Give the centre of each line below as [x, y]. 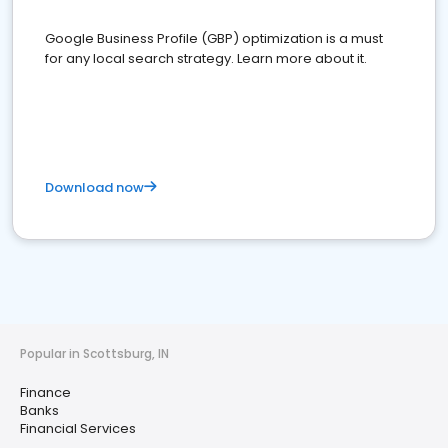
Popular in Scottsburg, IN [94, 353]
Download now [94, 187]
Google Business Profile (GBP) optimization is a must [214, 38]
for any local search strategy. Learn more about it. [206, 58]
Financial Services [78, 428]
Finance [45, 392]
